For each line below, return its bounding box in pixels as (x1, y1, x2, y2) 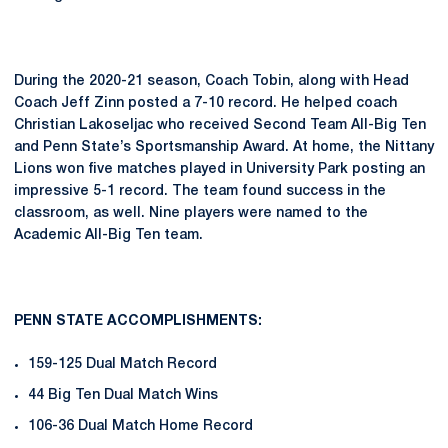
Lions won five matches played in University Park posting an (14, 163, 425, 176)
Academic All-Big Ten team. (14, 229, 207, 242)
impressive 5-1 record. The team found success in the (14, 185, 386, 198)
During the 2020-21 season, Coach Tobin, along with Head (14, 75, 409, 88)
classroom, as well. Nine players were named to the (14, 207, 368, 220)
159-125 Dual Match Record (28, 358, 217, 371)
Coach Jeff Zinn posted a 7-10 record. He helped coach (14, 97, 397, 110)
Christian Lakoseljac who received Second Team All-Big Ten (14, 119, 426, 132)
